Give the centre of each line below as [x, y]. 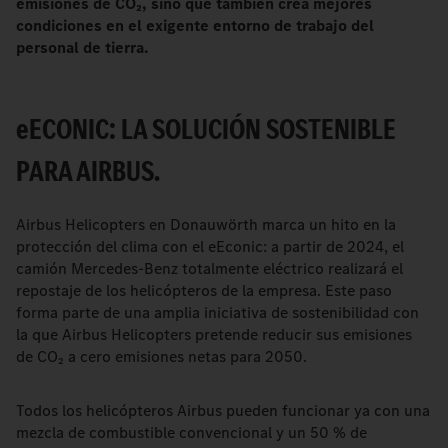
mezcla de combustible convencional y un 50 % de [191, 432]
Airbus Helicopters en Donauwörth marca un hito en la [206, 224]
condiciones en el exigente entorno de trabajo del [195, 25]
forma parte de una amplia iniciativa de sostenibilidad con [217, 312]
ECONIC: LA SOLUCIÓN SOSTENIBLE [212, 129]
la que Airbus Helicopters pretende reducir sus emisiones [214, 334]
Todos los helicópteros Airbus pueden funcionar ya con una [223, 410]
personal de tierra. [84, 47]
